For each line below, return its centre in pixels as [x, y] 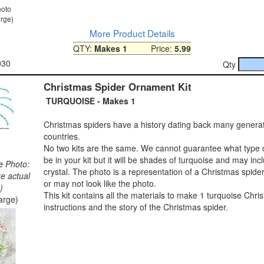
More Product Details [132, 33]
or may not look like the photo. [100, 183]
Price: [151, 48]
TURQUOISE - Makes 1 [90, 100]
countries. [62, 136]
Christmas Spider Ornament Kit [118, 86]
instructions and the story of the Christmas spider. [136, 207]
